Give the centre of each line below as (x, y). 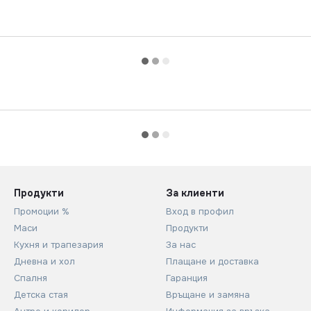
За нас (181, 245)
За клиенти (195, 193)
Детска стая (41, 295)
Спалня (31, 278)
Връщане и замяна (208, 295)
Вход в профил (200, 212)
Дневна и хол (44, 262)
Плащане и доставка (212, 262)
